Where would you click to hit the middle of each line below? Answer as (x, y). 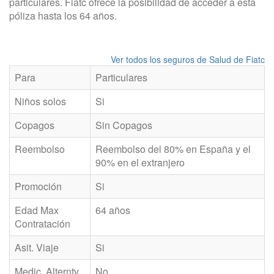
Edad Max (37, 210)
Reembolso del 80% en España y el (173, 149)
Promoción (38, 186)
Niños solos (40, 101)
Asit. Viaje (37, 247)
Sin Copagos (124, 125)
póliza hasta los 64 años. (63, 16)
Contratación (43, 224)
